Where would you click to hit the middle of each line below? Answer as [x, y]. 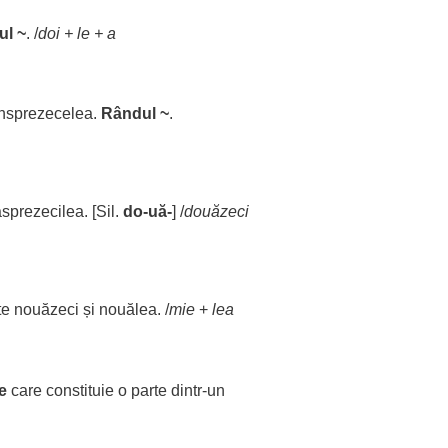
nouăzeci [46, 309]
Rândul [128, 113]
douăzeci [216, 211]
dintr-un [196, 390]
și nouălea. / [124, 309]
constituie [80, 390]
